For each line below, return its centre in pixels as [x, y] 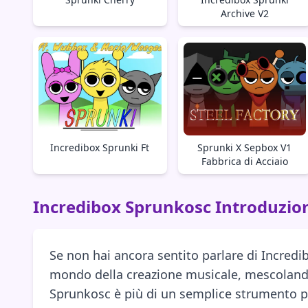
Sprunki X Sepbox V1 [245, 148]
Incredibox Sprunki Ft [100, 148]
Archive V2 [244, 13]
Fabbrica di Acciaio [244, 162]
